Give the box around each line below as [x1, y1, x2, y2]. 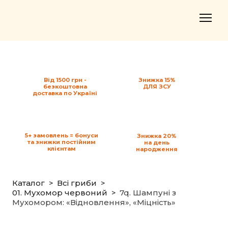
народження [136, 146, 178, 153]
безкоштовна [43, 83, 87, 90]
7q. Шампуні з [120, 188, 176, 197]
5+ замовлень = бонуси [25, 132, 98, 139]
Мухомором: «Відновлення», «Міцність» [12, 197, 176, 207]
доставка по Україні [33, 90, 97, 97]
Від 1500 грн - [43, 76, 87, 83]
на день [144, 139, 169, 146]
